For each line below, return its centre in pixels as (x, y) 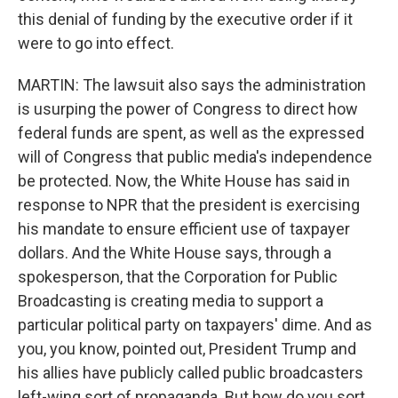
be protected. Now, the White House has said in (184, 181)
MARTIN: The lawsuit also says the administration (192, 85)
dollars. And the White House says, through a (175, 253)
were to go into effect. (96, 43)
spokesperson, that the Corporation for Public (178, 277)
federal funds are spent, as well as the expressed (191, 133)
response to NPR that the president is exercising (189, 205)
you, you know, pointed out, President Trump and (187, 349)
